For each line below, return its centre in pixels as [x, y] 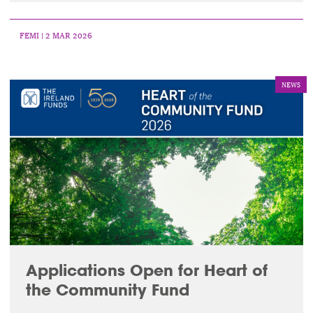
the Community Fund [107, 290]
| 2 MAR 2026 [66, 35]
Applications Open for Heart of [146, 270]
